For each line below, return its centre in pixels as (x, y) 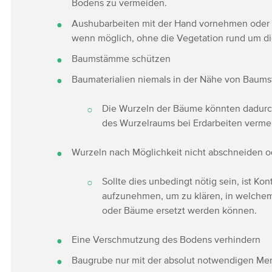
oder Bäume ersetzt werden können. (180, 210)
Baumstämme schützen (121, 58)
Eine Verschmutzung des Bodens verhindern (166, 239)
